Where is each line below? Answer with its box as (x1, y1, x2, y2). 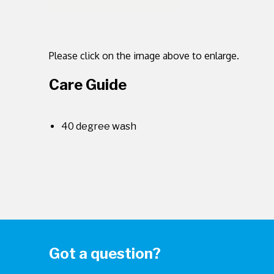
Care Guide (49, 76, 127, 94)
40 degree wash (61, 120, 136, 132)
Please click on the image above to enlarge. (49, 50, 239, 62)
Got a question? (49, 245, 161, 262)
